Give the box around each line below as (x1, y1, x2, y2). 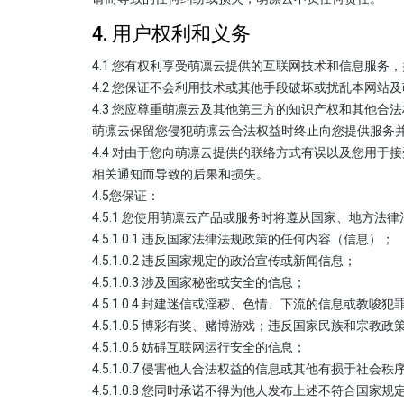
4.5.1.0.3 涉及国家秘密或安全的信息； (92, 274, 306, 289)
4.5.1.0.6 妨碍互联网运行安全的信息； (92, 339, 306, 354)
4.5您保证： (92, 188, 160, 203)
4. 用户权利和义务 (92, 22, 251, 45)
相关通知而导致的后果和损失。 (92, 166, 269, 181)
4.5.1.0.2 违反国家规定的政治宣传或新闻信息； (92, 252, 356, 268)
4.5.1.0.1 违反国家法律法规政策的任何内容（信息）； (92, 231, 394, 246)
